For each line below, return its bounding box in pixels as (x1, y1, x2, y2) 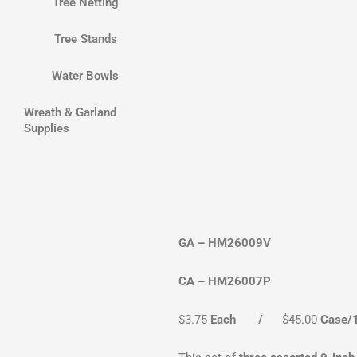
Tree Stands (53, 32, 117, 47)
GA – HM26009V (178, 235, 272, 250)
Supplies (24, 121, 69, 136)
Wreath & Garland (24, 105, 116, 120)
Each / (207, 312, 280, 328)
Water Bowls (52, 69, 120, 84)
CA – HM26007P (178, 273, 272, 288)
